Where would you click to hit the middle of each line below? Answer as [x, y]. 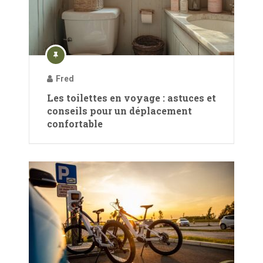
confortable [75, 123]
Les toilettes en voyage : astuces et [131, 97]
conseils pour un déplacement [119, 110]
